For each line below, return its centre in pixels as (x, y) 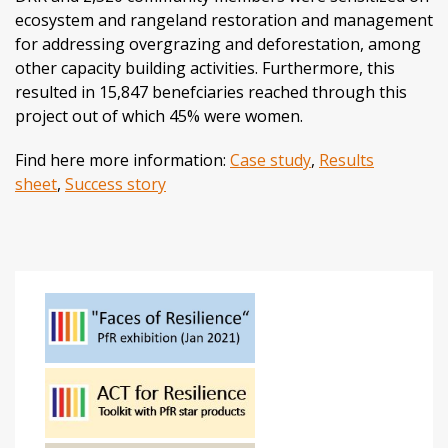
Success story (115, 184)
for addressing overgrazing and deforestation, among (218, 44)
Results (346, 160)
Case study (270, 160)
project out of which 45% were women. (159, 116)
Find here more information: (122, 160)
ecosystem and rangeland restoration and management (224, 20)
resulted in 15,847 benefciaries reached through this (211, 92)
